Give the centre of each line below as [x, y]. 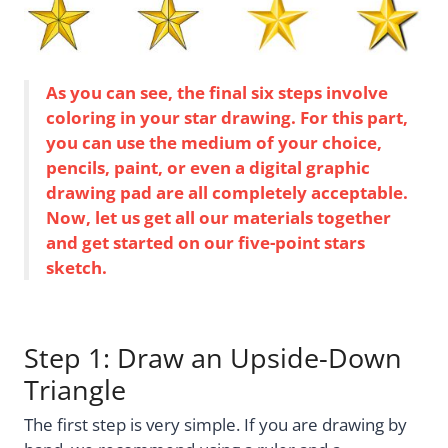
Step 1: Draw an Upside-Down [213, 358]
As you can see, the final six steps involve [217, 93]
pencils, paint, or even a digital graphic [208, 168]
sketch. [76, 268]
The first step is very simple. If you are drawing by [215, 424]
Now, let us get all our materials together [218, 218]
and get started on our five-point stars [205, 243]
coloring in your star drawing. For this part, [227, 118]
